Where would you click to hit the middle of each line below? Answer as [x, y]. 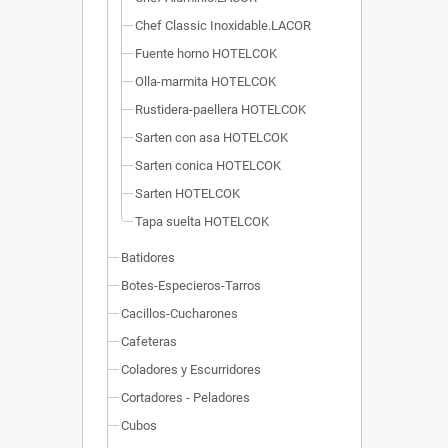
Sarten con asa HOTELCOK [211, 138]
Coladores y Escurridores [191, 370]
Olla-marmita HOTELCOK [205, 82]
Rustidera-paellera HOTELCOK [220, 110]
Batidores [148, 258]
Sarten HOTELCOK [187, 194]
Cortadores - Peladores [185, 398]
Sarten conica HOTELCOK [208, 166]
